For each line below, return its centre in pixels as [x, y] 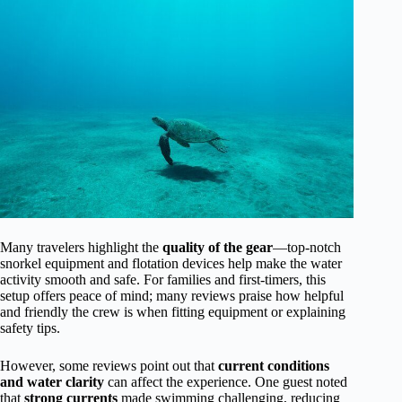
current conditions [274, 366]
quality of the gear [218, 248]
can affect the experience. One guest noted [226, 382]
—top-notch [307, 248]
